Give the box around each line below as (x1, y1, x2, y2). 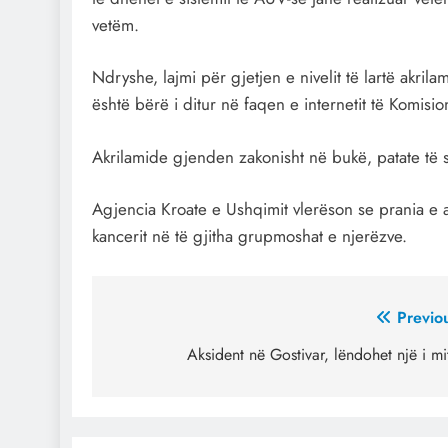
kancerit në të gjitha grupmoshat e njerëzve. (92, 224, 407, 249)
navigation (111, 340, 229, 376)
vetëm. (92, 12, 139, 37)
